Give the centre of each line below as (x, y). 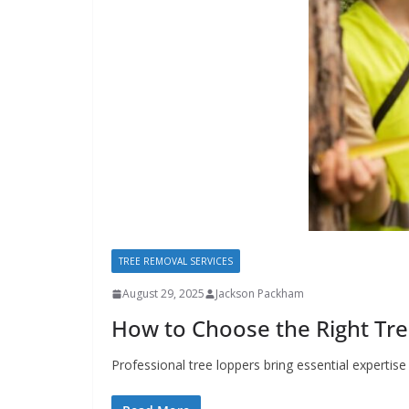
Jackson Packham (260, 294)
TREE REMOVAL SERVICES (176, 262)
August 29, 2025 (163, 294)
